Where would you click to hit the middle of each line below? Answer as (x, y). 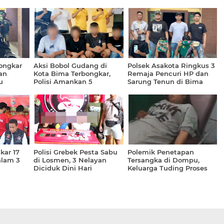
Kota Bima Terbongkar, (72, 73)
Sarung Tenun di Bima (165, 81)
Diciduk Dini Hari (63, 168)
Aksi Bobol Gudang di (70, 65)
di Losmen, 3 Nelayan (70, 160)
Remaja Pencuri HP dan (168, 73)
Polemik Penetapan (160, 152)
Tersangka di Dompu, (163, 160)
